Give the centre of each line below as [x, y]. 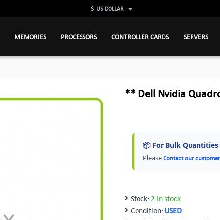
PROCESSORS [79, 37]
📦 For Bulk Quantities [180, 145]
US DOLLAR [110, 9]
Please [153, 158]
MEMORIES [30, 37]
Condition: [147, 210]
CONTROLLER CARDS [140, 37]
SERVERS [196, 37]
